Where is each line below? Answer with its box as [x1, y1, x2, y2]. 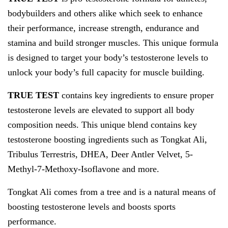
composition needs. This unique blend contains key [8, 119, 197, 130]
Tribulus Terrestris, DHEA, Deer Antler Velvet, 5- [8, 149, 193, 159]
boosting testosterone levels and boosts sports [8, 201, 176, 212]
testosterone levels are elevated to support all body [8, 104, 194, 115]
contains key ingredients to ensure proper [59, 90, 214, 100]
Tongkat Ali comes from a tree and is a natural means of [8, 186, 216, 197]
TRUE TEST [8, 90, 59, 100]
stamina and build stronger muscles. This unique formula [8, 37, 218, 48]
